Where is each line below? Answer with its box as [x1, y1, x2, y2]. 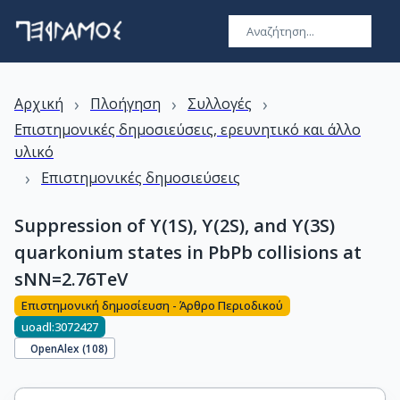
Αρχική [14, 94, 63, 113]
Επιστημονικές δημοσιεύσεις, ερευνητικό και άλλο [14, 120, 361, 139]
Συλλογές [187, 94, 252, 113]
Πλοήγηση [90, 94, 161, 113]
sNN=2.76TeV [14, 267, 128, 291]
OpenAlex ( [30, 340, 87, 355]
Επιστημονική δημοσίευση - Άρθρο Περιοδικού [21, 297, 283, 314]
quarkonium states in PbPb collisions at [14, 240, 362, 264]
